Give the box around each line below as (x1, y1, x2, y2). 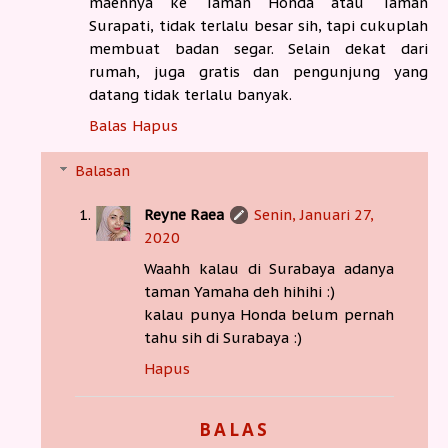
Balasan (75, 161, 131, 181)
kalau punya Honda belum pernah (144, 305, 394, 325)
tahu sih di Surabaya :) (144, 328, 303, 348)
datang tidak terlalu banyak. (89, 85, 292, 105)
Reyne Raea (144, 205, 225, 225)
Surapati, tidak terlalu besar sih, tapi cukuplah (89, 16, 428, 36)
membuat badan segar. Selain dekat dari (89, 39, 428, 59)
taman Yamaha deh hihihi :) (144, 282, 336, 302)
